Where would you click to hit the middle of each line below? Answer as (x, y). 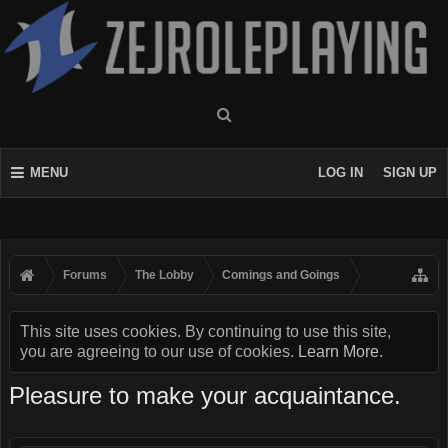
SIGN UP (410, 172)
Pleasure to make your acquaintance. (205, 395)
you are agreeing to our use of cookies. (159, 351)
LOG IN (340, 172)
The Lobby (164, 275)
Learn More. (340, 351)
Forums (85, 275)
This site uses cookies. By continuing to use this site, (205, 331)
